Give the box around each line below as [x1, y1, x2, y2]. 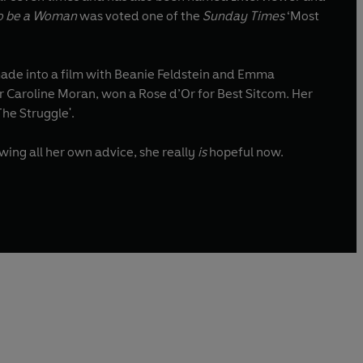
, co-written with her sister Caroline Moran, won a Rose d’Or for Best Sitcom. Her [292, 85, 313, 101]
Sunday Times [203, 7, 284, 23]
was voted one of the [77, 7, 203, 23]
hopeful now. [209, 143, 284, 160]
